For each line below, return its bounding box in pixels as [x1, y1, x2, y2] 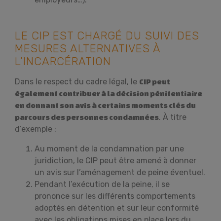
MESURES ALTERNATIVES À [15, 42, 160, 55]
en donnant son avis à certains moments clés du [15, 101, 196, 110]
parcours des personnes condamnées [15, 113, 159, 121]
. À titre [159, 112, 186, 122]
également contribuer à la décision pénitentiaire [15, 89, 202, 98]
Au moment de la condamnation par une [35, 144, 184, 153]
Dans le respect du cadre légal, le [15, 77, 139, 86]
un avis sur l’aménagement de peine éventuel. [35, 168, 205, 177]
